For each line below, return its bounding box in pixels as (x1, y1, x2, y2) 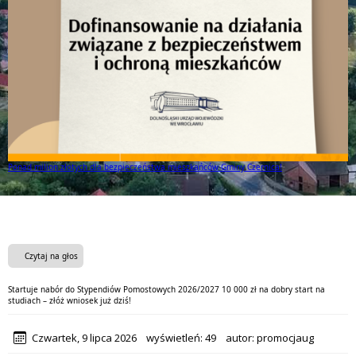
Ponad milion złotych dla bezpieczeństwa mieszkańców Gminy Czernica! (8, 161, 282, 172)
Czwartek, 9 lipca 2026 (32, 330, 137, 345)
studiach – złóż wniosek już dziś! (8, 294, 131, 306)
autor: (216, 330, 257, 345)
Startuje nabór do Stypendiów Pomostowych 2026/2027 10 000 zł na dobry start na (8, 283, 325, 295)
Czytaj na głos (25, 250, 78, 261)
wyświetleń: (137, 330, 205, 345)
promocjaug (257, 330, 314, 345)
